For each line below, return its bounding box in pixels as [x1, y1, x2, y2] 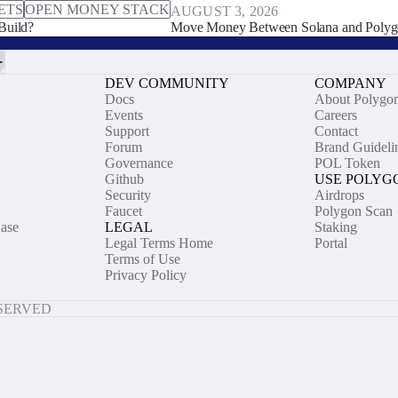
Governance [104, 155, 173, 171]
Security [104, 187, 151, 203]
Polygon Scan [314, 203, 393, 219]
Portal [314, 235, 347, 251]
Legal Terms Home [104, 235, 213, 251]
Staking [314, 219, 357, 235]
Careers [314, 107, 357, 123]
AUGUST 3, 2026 [171, 4, 279, 19]
